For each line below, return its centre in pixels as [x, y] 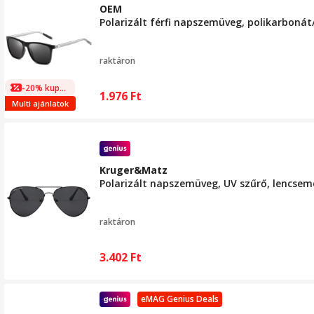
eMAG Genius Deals [180, 299]
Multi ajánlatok [40, 103]
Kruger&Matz [134, 170]
